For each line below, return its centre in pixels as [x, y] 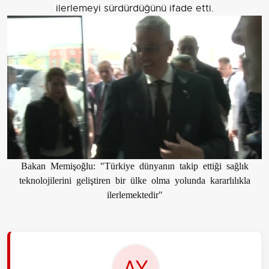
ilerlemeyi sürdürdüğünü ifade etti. [134, 9]
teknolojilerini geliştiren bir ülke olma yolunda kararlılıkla [134, 179]
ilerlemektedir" [134, 194]
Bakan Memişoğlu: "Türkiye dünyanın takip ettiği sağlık [134, 165]
